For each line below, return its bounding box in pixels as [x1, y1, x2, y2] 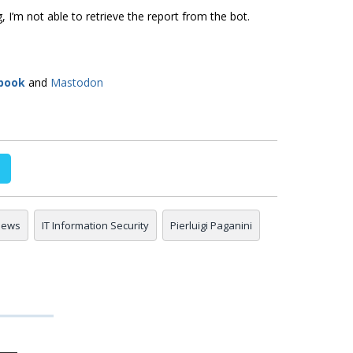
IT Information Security [42, 218, 149, 233]
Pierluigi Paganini [170, 218, 252, 233]
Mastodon [50, 75, 103, 91]
